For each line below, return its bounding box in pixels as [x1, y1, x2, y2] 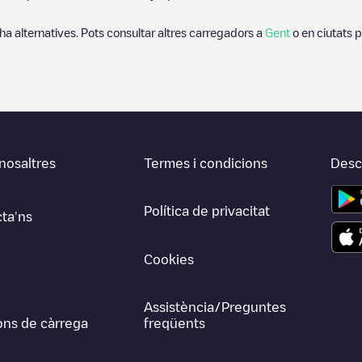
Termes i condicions [144, 157, 268, 170]
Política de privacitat [144, 204, 271, 218]
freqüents [144, 316, 206, 330]
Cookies [144, 252, 195, 266]
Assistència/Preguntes [144, 300, 287, 314]
